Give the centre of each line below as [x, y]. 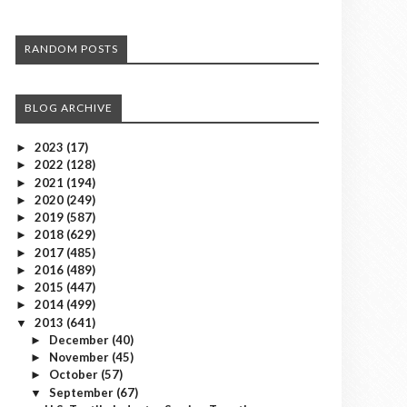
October [74, 375]
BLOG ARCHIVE [69, 108]
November [80, 357]
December [80, 339]
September [82, 392]
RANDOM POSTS [71, 49]
